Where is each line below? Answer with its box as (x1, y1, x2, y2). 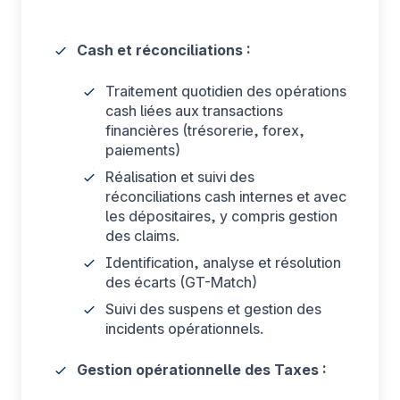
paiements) (105, 141, 180, 159)
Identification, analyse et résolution (105, 254, 341, 271)
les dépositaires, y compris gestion (105, 207, 337, 225)
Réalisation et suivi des (105, 168, 254, 186)
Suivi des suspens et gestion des (105, 300, 321, 318)
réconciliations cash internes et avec (105, 187, 346, 205)
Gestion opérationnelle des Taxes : (77, 361, 327, 379)
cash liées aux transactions (105, 102, 283, 120)
